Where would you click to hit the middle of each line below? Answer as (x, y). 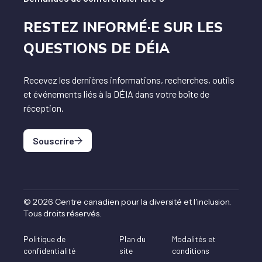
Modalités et (194, 239)
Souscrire (54, 141)
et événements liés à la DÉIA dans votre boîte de (116, 94)
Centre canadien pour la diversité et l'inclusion (142, 202)
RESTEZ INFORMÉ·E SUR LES (123, 27)
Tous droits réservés (61, 213)
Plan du (133, 239)
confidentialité (49, 251)
